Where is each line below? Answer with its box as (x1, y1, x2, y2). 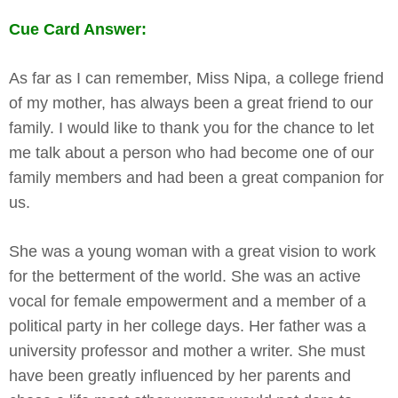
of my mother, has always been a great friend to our (9, 93, 373, 112)
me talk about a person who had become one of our (9, 143, 374, 162)
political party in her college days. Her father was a (9, 316, 366, 335)
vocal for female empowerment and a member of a (9, 291, 366, 310)
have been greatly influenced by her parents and (9, 366, 351, 385)
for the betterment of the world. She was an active (9, 267, 361, 285)
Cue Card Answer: (9, 20, 147, 38)
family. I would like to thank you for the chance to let (9, 118, 374, 137)
